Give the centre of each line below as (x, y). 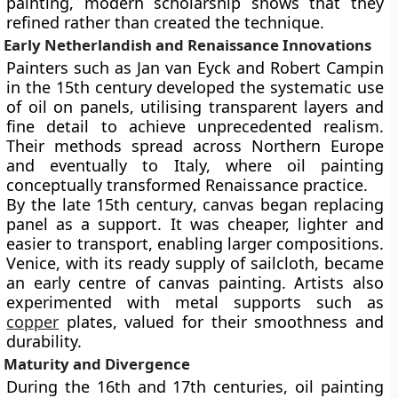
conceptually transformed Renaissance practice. (187, 185)
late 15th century (127, 204)
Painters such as (72, 68)
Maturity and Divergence (97, 364)
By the (34, 204)
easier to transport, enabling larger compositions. (195, 243)
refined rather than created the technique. (166, 22)
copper (33, 322)
